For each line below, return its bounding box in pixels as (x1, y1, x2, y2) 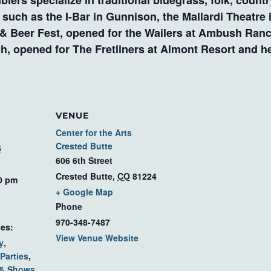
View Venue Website (56, 232, 139, 244)
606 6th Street (56, 154, 113, 166)
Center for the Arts (56, 126, 132, 139)
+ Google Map (56, 186, 113, 198)
